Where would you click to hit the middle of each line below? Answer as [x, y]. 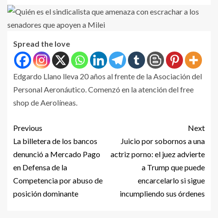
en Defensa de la [40, 167]
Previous [28, 128]
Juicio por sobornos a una [163, 141]
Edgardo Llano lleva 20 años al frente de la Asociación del [108, 76]
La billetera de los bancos [55, 141]
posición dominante [46, 194]
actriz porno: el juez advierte [158, 154]
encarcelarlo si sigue [171, 181]
